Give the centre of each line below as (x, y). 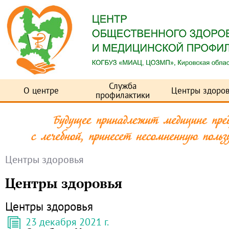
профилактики (123, 95)
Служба (123, 86)
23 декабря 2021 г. (67, 222)
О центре (41, 90)
